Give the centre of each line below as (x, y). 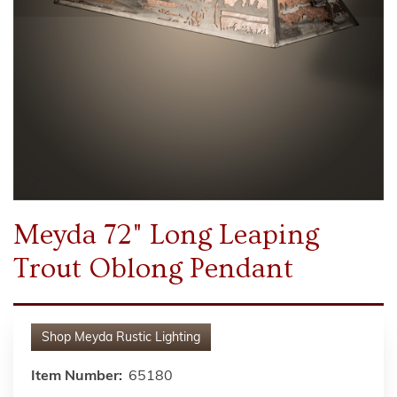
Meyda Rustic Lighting (137, 338)
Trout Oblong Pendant (153, 268)
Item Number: (77, 376)
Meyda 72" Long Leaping (166, 234)
